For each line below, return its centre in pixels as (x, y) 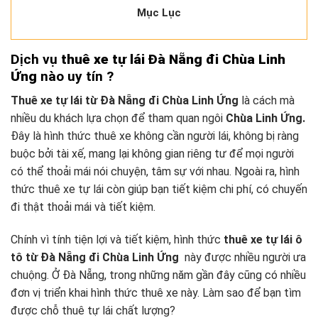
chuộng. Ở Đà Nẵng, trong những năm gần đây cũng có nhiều (158, 275)
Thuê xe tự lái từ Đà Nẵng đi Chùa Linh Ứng (125, 101)
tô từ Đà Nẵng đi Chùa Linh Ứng (96, 257)
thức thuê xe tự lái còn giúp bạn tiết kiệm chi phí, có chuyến (159, 190)
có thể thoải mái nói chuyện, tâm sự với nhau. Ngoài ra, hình (155, 172)
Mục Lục (159, 13)
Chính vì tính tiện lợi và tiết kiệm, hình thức (117, 239)
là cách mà (267, 101)
